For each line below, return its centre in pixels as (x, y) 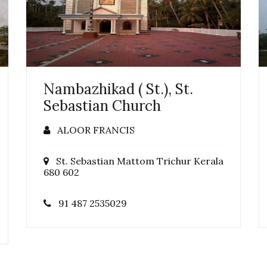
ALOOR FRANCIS (92, 130)
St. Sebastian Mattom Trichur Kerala (136, 161)
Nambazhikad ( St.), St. (118, 89)
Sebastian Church (102, 105)
